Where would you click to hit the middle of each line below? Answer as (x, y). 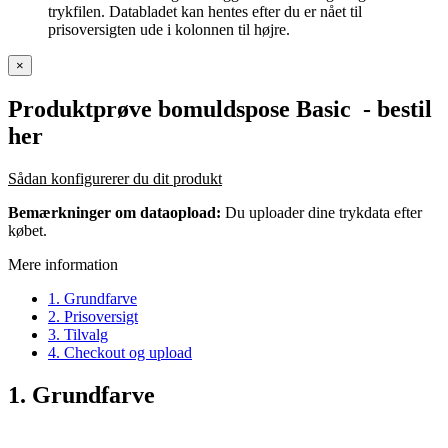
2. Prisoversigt (93, 316)
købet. (27, 230)
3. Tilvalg (78, 334)
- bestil (391, 108)
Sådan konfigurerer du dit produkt (115, 178)
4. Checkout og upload (120, 352)
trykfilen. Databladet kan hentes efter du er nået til (205, 11)
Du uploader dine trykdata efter (321, 212)
